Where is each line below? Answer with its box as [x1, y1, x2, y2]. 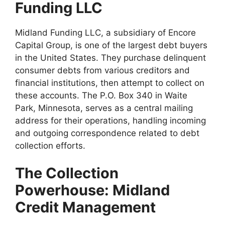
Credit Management [15, 198, 156, 216]
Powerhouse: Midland [15, 181, 170, 199]
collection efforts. [15, 140, 85, 151]
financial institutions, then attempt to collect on [15, 77, 204, 88]
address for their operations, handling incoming [15, 115, 206, 126]
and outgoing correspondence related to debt [15, 128, 199, 138]
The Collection [15, 164, 119, 182]
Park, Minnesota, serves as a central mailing [15, 102, 193, 113]
